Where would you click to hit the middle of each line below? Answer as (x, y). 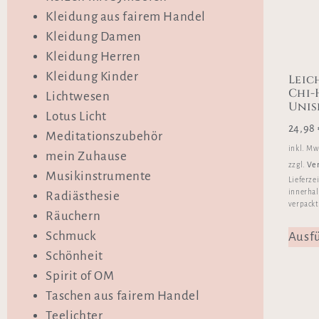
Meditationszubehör (104, 137)
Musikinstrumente (99, 177)
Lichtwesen (78, 97)
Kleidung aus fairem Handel (126, 17)
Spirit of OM (80, 276)
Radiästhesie (83, 197)
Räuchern (73, 216)
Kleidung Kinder (92, 77)
